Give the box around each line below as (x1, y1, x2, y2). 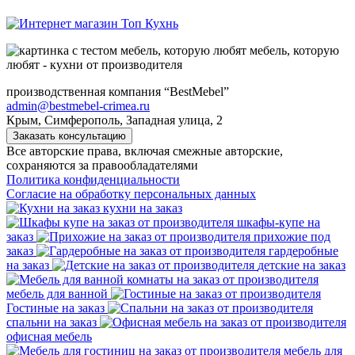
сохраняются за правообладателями (6, 158, 198, 172)
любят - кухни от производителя (6, 57, 182, 71)
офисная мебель (6, 329, 92, 343)
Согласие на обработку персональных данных (6, 186, 256, 200)
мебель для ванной (6, 286, 111, 300)
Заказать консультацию (13, 129, 126, 142)
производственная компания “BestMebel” (6, 84, 229, 98)
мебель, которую (246, 43, 339, 57)
